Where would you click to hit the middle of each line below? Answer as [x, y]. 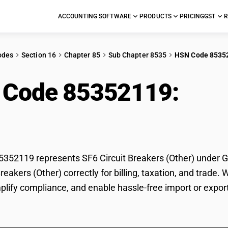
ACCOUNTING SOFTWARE [95, 16]
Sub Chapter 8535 [137, 55]
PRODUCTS [156, 16]
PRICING [192, 16]
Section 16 [39, 55]
